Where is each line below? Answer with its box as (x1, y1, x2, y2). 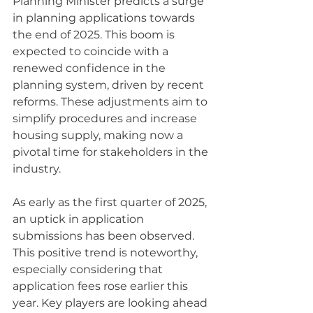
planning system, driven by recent (13, 78, 207, 92)
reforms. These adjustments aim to (13, 95, 210, 108)
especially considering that (13, 263, 166, 276)
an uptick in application (13, 212, 147, 226)
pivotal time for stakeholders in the (13, 145, 211, 159)
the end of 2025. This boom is (13, 28, 177, 41)
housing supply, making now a (13, 129, 186, 142)
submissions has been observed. (13, 229, 197, 242)
